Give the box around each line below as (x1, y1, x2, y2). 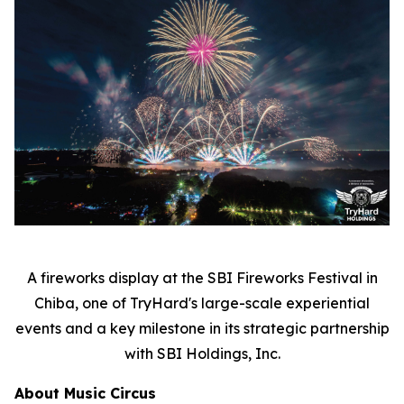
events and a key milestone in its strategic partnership (14, 318, 390, 337)
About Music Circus (14, 383, 156, 402)
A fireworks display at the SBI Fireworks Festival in (26, 268, 378, 287)
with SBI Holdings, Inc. (124, 344, 280, 363)
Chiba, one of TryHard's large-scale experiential (34, 293, 370, 312)
